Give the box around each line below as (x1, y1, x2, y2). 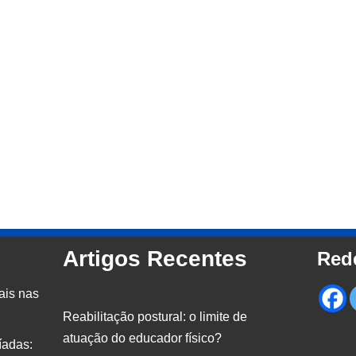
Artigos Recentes (63, 246, 247, 272)
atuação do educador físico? (63, 331, 222, 346)
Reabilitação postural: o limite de (63, 310, 247, 324)
